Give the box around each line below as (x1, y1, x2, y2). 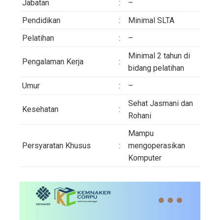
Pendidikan (22, 15, 60, 25)
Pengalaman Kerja (22, 56, 83, 66)
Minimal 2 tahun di (128, 51, 190, 60)
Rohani (128, 110, 151, 120)
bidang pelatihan (128, 63, 184, 73)
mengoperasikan (128, 140, 185, 150)
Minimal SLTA (128, 15, 174, 25)
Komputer (128, 153, 162, 163)
